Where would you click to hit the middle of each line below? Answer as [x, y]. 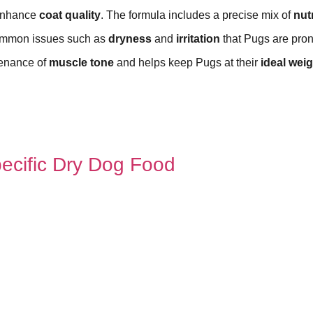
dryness [130, 38]
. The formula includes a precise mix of [197, 15]
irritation [198, 38]
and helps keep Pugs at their [187, 62]
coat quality [70, 15]
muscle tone [81, 62]
